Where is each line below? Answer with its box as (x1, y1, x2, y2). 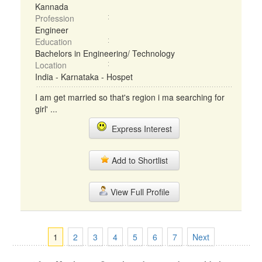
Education (35, 36, 72, 47)
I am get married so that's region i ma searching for (35, 91, 225, 103)
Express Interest (106, 123, 172, 135)
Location (35, 59, 67, 71)
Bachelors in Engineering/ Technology (35, 47, 175, 59)
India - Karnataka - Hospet (35, 71, 133, 82)
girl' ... (35, 103, 57, 115)
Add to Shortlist (109, 154, 168, 166)
